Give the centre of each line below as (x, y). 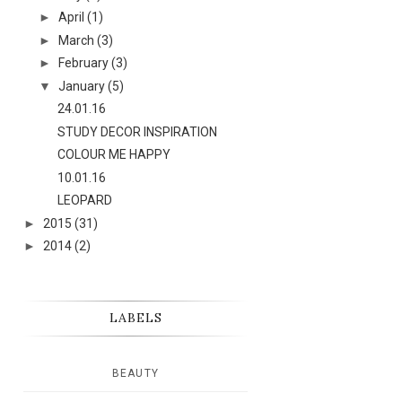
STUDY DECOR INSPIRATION (137, 131)
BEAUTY (135, 373)
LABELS (135, 318)
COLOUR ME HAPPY (114, 154)
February (83, 63)
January (81, 86)
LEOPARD (84, 200)
